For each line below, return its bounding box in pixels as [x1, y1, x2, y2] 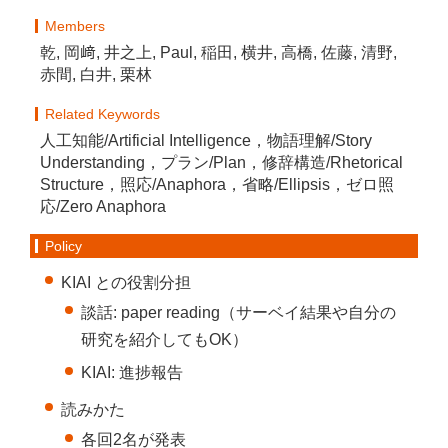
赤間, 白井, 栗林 [39, 66, 152, 84]
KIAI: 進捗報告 [81, 364, 184, 382]
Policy [44, 238, 82, 255]
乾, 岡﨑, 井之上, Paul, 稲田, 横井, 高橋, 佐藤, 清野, [39, 44, 397, 62]
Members [44, 17, 105, 34]
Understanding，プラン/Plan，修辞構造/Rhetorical [39, 154, 403, 172]
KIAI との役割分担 [60, 273, 191, 291]
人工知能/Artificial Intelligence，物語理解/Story [39, 132, 372, 150]
